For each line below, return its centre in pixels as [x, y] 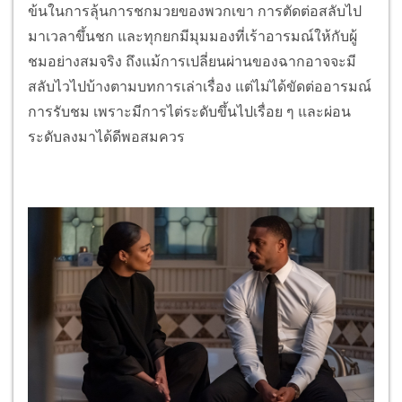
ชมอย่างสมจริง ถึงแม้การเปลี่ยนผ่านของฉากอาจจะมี [192, 61]
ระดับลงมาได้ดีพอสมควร [106, 136]
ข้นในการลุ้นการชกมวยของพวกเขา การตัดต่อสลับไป [195, 11]
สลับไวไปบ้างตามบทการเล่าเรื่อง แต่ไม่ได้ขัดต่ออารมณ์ [200, 86]
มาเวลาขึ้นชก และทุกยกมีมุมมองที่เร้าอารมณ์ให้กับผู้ [192, 36]
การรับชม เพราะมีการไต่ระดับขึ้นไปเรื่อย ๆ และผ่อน [189, 111]
